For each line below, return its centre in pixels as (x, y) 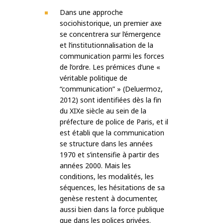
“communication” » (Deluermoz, (111, 89)
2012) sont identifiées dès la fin (111, 100)
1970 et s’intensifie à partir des (110, 155)
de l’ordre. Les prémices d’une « (110, 67)
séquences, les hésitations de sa (112, 188)
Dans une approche (91, 12)
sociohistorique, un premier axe (111, 23)
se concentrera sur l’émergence (110, 34)
